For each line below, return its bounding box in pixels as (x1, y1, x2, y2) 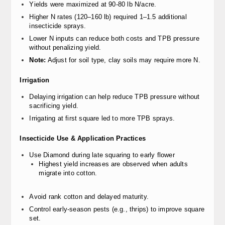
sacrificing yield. (29, 102, 78, 109)
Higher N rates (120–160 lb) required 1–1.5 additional (29, 13, 187, 21)
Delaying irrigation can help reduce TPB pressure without (29, 93, 200, 100)
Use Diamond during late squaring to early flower (29, 151, 175, 159)
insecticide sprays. (29, 22, 86, 30)
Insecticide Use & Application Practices (20, 135, 146, 142)
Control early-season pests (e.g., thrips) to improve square (29, 205, 204, 213)
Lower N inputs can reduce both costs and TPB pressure (29, 35, 199, 42)
